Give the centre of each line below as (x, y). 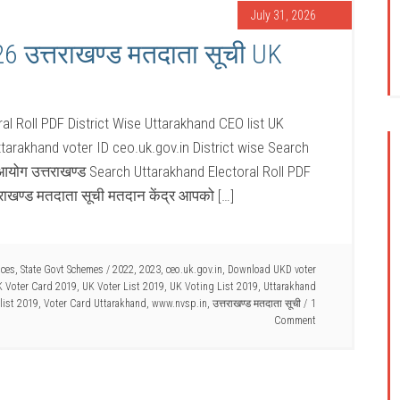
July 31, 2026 (283, 15)
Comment (295, 321)
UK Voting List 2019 (214, 287)
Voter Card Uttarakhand (95, 304)
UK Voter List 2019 (123, 287)
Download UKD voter (272, 270)
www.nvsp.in (179, 304)
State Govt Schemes (62, 270)
